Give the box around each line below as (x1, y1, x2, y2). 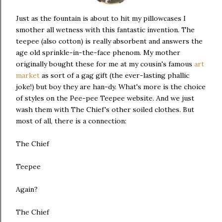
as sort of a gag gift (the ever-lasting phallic (40, 71, 189, 80)
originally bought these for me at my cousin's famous (16, 59, 194, 69)
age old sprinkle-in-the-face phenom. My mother (16, 48, 180, 57)
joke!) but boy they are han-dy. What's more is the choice (16, 82, 206, 92)
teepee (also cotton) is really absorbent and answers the (16, 37, 203, 46)
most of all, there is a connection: (16, 116, 126, 126)
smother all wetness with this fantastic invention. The (16, 25, 195, 35)
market (16, 71, 40, 80)
